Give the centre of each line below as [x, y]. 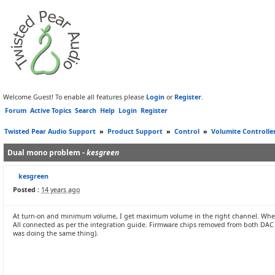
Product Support [135, 131]
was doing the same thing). [56, 233]
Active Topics [51, 110]
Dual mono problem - [47, 153]
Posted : [26, 190]
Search [86, 110]
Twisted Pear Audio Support [50, 131]
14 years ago [60, 190]
